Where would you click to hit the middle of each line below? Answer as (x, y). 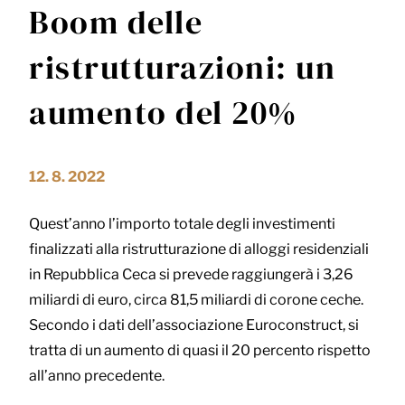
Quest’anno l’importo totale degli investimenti (182, 224)
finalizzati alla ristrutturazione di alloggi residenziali (199, 250)
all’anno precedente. (97, 376)
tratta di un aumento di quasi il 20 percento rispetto (200, 351)
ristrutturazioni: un (182, 68)
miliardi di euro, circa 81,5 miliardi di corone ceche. (196, 300)
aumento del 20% (163, 113)
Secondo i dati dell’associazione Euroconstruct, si (194, 325)
